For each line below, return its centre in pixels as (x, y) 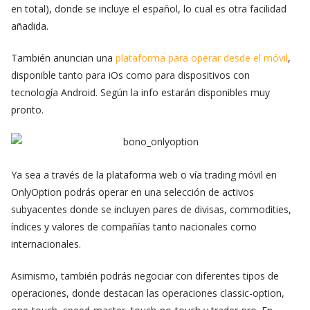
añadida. (30, 26)
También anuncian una (63, 58)
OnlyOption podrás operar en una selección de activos (133, 192)
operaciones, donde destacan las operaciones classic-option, (148, 293)
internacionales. (46, 244)
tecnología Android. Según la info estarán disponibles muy (140, 92)
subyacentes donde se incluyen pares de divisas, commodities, (151, 209)
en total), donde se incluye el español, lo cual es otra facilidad (149, 9)
